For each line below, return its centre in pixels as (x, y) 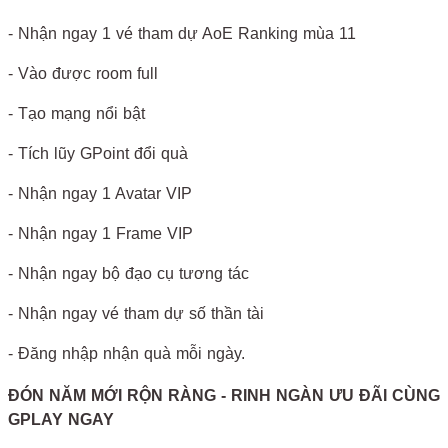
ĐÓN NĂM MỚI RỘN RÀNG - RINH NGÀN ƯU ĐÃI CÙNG (224, 395)
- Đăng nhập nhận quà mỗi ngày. (126, 353)
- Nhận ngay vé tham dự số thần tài (136, 313)
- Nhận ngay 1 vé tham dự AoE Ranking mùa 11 (182, 33)
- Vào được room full (83, 73)
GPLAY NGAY (61, 419)
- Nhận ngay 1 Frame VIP (100, 233)
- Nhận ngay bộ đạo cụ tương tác (128, 273)
